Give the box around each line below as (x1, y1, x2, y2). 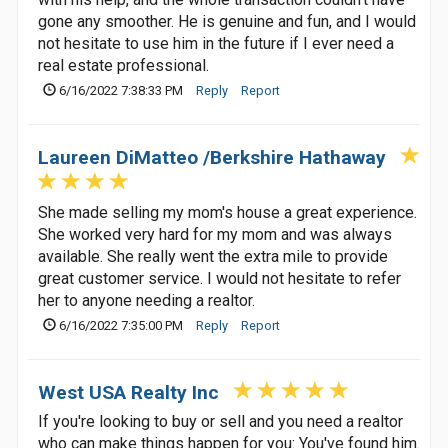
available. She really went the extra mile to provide (38, 247, 388, 266)
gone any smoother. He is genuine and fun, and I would (38, 12, 416, 31)
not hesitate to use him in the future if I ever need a (38, 34, 394, 53)
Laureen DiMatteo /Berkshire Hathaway (38, 146, 386, 169)
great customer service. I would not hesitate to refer (38, 269, 401, 288)
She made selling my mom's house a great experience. (38, 203, 417, 222)
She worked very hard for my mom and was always (38, 225, 392, 244)
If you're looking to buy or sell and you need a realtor (38, 412, 403, 431)
